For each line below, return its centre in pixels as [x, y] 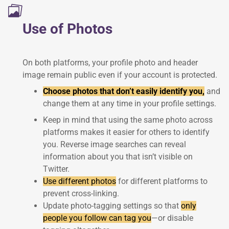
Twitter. [56, 169]
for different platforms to [162, 181]
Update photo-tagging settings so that [112, 205]
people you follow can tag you [97, 218]
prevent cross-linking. [81, 193]
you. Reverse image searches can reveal [114, 144]
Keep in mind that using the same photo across [128, 120]
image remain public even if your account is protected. [120, 75]
